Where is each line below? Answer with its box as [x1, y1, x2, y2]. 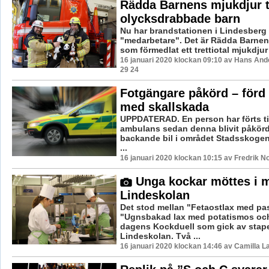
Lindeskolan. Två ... [119, 231, 201, 241]
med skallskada [119, 100, 209, 114]
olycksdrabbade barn [119, 12, 240, 26]
